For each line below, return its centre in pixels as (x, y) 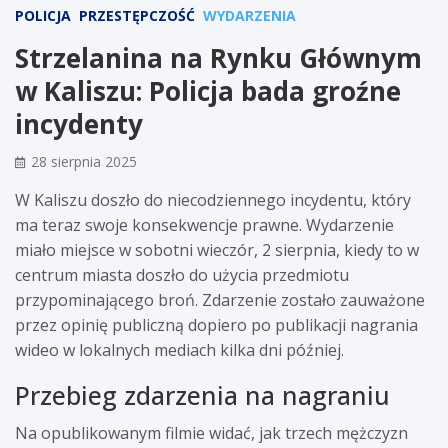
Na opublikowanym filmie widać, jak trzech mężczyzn (211, 432)
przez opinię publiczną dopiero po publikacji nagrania (216, 324)
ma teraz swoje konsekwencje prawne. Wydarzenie (204, 224)
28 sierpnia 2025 (84, 161)
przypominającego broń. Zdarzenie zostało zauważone (220, 299)
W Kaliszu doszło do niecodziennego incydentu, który (213, 199)
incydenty (79, 123)
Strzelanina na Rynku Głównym (218, 57)
